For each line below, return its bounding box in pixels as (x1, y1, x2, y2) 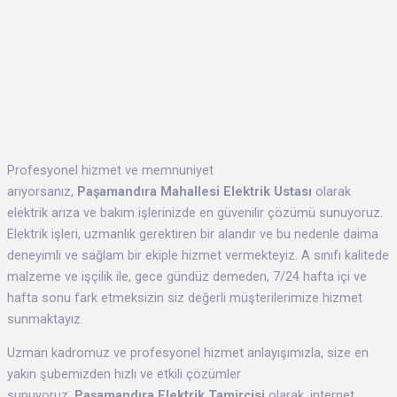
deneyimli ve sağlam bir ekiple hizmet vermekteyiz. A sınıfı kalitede (7, 246, 389, 263)
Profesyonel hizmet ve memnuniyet (7, 161, 214, 178)
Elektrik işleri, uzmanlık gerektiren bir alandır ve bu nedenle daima (7, 225, 378, 242)
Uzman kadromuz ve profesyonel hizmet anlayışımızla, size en (7, 345, 369, 362)
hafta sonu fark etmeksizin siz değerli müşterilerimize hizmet (7, 289, 362, 306)
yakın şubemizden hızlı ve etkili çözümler (7, 366, 241, 383)
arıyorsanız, (7, 183, 77, 199)
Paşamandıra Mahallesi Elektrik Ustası (77, 183, 312, 199)
